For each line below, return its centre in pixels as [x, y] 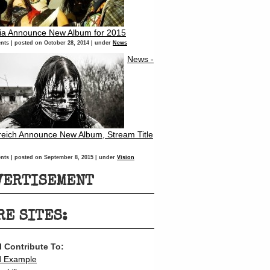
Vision [126, 158]
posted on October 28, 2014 [52, 43]
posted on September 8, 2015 [54, 158]
